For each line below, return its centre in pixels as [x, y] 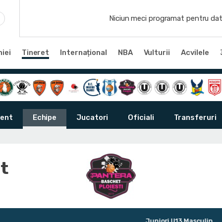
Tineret [35, 52]
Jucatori [92, 118]
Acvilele [195, 52]
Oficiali [141, 118]
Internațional [83, 52]
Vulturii [157, 52]
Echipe [45, 118]
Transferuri [195, 118]
